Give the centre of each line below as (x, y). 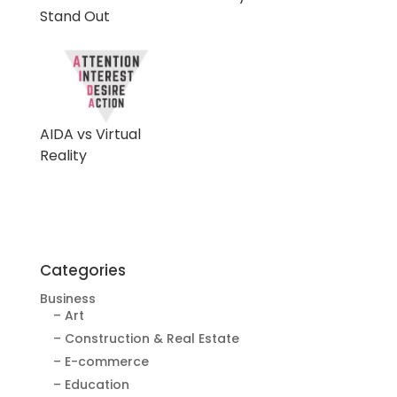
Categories (82, 271)
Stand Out (74, 16)
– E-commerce (101, 362)
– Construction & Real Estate (146, 339)
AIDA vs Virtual (90, 135)
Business (67, 299)
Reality (63, 156)
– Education (91, 385)
